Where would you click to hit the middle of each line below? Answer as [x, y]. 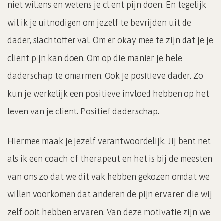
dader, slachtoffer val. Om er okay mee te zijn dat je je [110, 40]
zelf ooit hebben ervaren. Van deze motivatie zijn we [109, 212]
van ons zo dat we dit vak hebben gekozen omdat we [109, 176]
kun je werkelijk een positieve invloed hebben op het [108, 93]
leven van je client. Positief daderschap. [83, 111]
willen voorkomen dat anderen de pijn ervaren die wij [110, 194]
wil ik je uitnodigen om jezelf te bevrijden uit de [99, 22]
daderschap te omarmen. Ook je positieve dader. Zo [105, 75]
